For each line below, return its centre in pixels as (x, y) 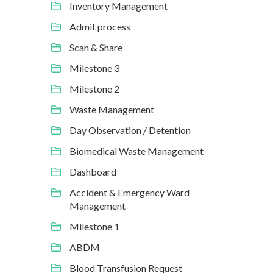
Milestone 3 (94, 68)
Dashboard (93, 172)
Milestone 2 (94, 89)
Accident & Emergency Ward (129, 192)
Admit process (100, 27)
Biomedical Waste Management (136, 151)
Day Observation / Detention (130, 130)
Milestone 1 (94, 226)
